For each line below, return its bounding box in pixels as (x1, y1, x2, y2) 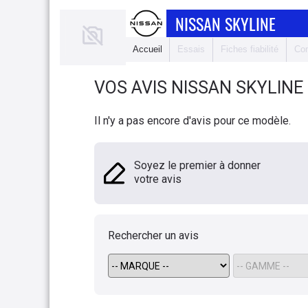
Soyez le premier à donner (134, 159, 261, 172)
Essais (177, 44, 205, 54)
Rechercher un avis (108, 229, 199, 242)
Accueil (133, 44, 162, 54)
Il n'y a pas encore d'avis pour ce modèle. (94, 114, 291, 127)
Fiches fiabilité (221, 44, 278, 54)
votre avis (134, 173, 181, 186)
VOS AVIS (94, 78, 171, 98)
